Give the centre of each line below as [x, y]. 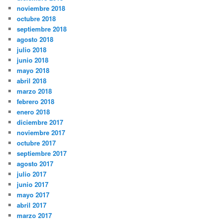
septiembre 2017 [42, 153]
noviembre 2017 [41, 133]
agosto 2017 [35, 164]
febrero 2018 [36, 102]
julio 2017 [32, 174]
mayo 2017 [33, 195]
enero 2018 [34, 112]
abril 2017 [32, 205]
